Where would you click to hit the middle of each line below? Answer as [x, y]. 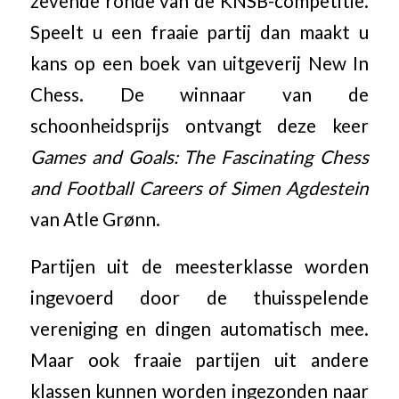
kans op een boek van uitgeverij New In [199, 63]
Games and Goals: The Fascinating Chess [199, 157]
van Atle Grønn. [95, 219]
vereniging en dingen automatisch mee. [199, 328]
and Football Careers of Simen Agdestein [199, 188]
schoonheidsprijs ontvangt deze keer [199, 126]
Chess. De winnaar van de [199, 94]
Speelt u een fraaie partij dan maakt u [199, 32]
